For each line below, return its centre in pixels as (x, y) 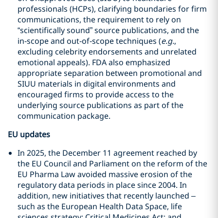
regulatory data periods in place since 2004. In (102, 185)
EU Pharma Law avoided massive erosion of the (105, 174)
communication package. (64, 116)
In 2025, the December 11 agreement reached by (107, 153)
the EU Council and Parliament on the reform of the (112, 163)
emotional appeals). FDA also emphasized (94, 62)
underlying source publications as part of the (100, 105)
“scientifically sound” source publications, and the (108, 30)
